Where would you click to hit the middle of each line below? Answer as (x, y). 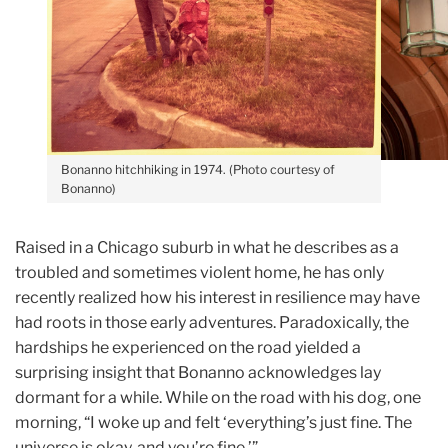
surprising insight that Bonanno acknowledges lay (198, 372)
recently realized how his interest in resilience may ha (208, 297)
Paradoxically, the (344, 322)
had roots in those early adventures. (147, 322)
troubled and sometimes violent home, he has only (199, 272)
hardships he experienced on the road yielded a (188, 347)
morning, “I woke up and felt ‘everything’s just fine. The (213, 422)
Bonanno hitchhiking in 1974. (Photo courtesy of (197, 169)
